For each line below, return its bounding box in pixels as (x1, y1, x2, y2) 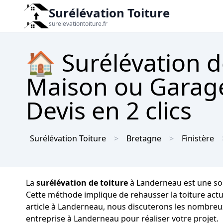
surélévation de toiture (36, 177, 128, 188)
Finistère (182, 133, 214, 144)
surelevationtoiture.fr (49, 19, 108, 28)
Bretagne (126, 133, 161, 144)
